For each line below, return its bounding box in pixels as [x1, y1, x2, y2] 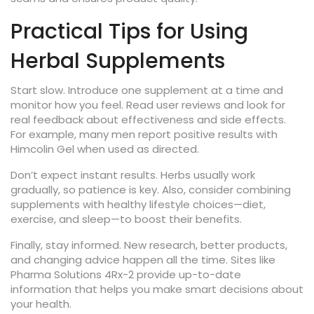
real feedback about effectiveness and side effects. [11, 112, 286, 127]
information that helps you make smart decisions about [11, 282, 303, 296]
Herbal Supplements [11, 46, 225, 76]
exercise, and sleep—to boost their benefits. [11, 212, 242, 226]
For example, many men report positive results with [11, 127, 278, 142]
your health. [11, 296, 71, 311]
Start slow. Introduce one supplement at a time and [11, 83, 283, 97]
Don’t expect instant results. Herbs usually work [11, 168, 255, 182]
